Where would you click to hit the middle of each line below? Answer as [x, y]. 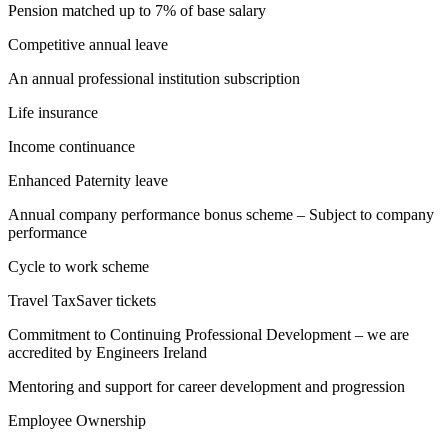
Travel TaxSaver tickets [82, 301]
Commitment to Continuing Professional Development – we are [208, 335]
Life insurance [53, 113]
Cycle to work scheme [78, 267]
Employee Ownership [77, 421]
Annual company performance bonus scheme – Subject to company [221, 215]
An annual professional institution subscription [154, 79]
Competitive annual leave [88, 45]
